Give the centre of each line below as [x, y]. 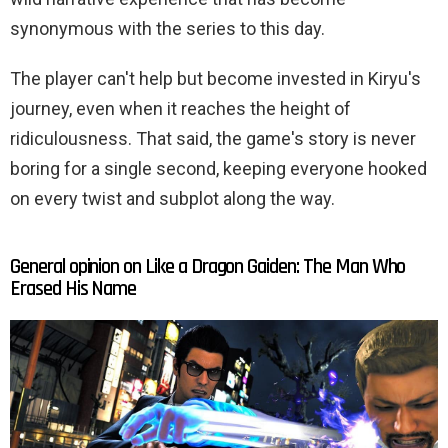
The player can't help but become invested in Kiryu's [215, 78]
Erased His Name [73, 288]
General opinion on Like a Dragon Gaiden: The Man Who [208, 266]
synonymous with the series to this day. [167, 28]
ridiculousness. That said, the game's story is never [213, 138]
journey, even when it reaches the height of [180, 108]
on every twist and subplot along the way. [172, 198]
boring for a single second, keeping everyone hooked [218, 168]
